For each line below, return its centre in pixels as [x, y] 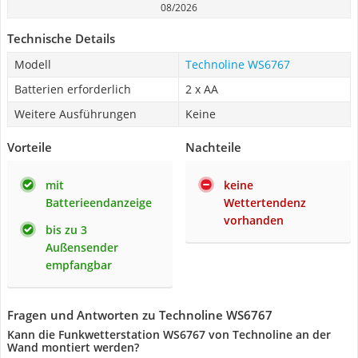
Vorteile [30, 147]
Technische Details [61, 38]
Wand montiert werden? [73, 347]
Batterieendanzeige [99, 203]
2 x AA [202, 89]
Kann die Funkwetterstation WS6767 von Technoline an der [169, 334]
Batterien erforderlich [73, 89]
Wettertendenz [265, 203]
